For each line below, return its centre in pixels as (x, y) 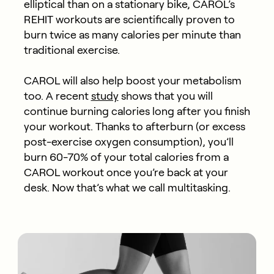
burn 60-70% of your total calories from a (126, 157)
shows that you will (165, 96)
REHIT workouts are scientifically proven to (129, 19)
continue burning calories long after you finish (137, 111)
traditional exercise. (72, 50)
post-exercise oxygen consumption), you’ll (128, 142)
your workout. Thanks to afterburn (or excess (134, 126)
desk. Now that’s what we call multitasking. (127, 187)
